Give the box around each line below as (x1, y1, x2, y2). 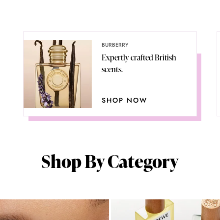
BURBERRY (102, 40, 129, 49)
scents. (102, 63, 123, 75)
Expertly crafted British (102, 52, 177, 63)
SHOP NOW (102, 95, 148, 105)
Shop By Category (41, 148, 179, 173)
